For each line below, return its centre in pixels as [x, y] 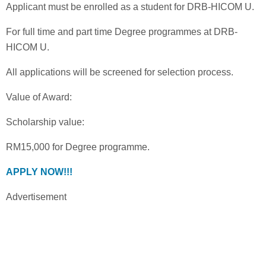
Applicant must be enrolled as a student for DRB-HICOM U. [130, 7]
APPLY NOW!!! [39, 172]
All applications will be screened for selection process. [120, 72]
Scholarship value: [45, 122]
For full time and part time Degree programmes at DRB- [122, 31]
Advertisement [36, 197]
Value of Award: [39, 97]
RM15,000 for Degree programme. [78, 147]
